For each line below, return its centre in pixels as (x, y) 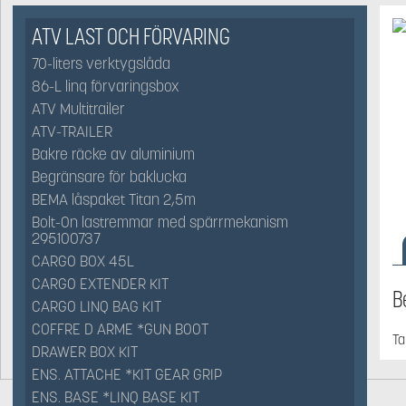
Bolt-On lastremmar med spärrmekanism (160, 222)
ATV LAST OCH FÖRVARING (131, 37)
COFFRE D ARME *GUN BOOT (120, 329)
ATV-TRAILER (72, 132)
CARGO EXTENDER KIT (100, 284)
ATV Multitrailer (78, 109)
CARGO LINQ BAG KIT (97, 307)
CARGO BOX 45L (83, 261)
